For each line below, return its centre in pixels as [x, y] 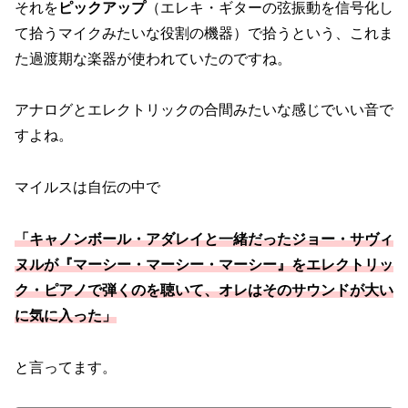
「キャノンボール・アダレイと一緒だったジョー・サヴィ [204, 239]
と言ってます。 [66, 367]
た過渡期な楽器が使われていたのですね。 [153, 58]
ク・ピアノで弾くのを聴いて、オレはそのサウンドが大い [204, 290]
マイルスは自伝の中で [87, 188]
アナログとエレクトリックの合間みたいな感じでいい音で [204, 110]
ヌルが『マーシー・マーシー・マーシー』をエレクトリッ [204, 264]
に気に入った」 [66, 315]
